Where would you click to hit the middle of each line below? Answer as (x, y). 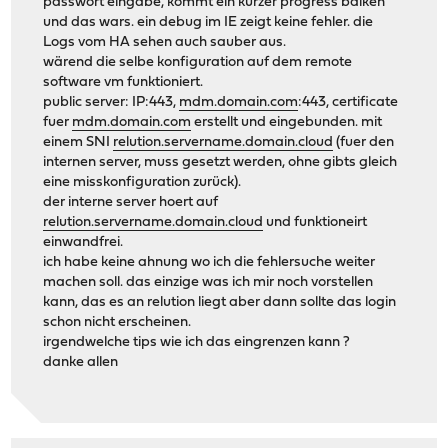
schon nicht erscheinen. (117, 323)
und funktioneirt (315, 223)
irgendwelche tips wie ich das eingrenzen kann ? (197, 343)
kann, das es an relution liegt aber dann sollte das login (220, 303)
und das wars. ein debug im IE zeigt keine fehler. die (208, 23)
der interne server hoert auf (131, 203)
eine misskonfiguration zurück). (142, 183)
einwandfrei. (83, 243)
